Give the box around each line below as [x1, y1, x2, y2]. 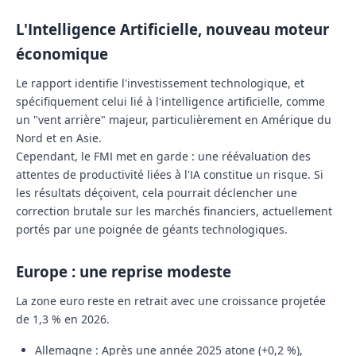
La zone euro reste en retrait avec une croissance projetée [16, 293, 326, 309]
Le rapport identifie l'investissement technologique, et [16, 75, 304, 91]
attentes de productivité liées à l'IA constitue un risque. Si [16, 167, 323, 183]
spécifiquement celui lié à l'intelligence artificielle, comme [16, 94, 325, 110]
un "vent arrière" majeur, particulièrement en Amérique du [16, 112, 331, 128]
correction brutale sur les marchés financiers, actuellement [16, 203, 332, 219]
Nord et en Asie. [16, 130, 102, 146]
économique [16, 44, 108, 64]
